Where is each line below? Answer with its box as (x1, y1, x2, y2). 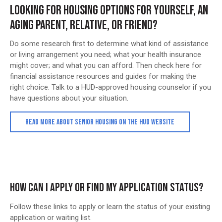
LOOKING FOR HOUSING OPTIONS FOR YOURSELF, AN (10, 2, 208, 18)
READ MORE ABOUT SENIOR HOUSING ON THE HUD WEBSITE (25, 117, 174, 127)
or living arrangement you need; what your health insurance (10, 50, 201, 59)
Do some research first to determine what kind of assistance (10, 39, 209, 48)
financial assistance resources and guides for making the (10, 71, 196, 81)
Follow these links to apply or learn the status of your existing (10, 202, 210, 212)
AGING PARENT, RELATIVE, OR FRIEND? (10, 17, 158, 33)
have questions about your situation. (10, 93, 128, 103)
